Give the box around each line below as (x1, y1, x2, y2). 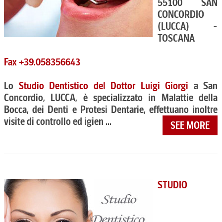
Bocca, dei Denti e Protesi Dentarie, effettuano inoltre (4, 104, 218, 115)
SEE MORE (170, 119, 210, 131)
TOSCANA (158, 32, 195, 44)
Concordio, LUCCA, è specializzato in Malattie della (4, 92, 218, 104)
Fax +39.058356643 (4, 56, 80, 68)
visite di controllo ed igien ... (4, 115, 111, 127)
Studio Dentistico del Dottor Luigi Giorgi (18, 80, 189, 92)
